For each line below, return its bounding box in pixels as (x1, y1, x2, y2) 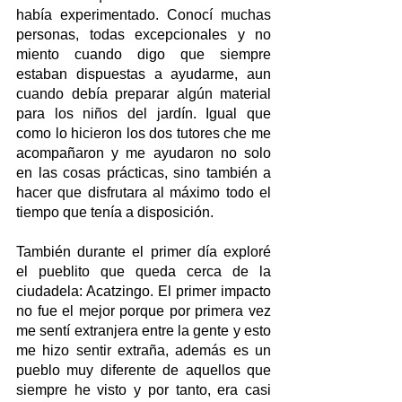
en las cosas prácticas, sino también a (16, 165, 271, 181)
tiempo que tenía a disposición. (16, 205, 214, 221)
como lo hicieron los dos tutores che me (16, 126, 271, 142)
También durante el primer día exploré (16, 244, 271, 260)
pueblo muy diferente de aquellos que (16, 363, 271, 379)
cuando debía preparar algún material (16, 86, 271, 102)
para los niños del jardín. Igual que (16, 106, 271, 122)
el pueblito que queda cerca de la (16, 264, 271, 280)
